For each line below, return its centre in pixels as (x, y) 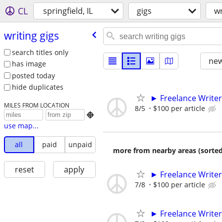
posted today (33, 75)
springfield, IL (68, 11)
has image (29, 64)
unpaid (80, 145)
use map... (21, 126)
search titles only (40, 52)
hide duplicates (37, 87)
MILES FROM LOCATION (36, 105)
